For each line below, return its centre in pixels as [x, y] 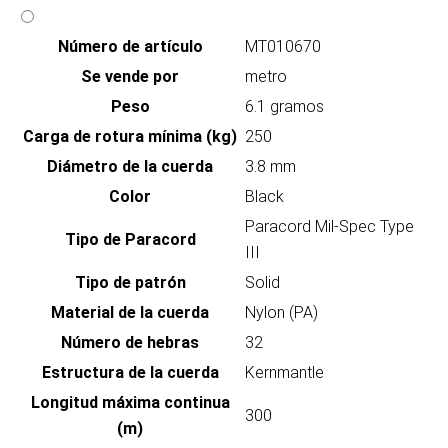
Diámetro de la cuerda [130, 167]
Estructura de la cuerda [130, 373]
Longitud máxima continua [130, 403]
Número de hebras [130, 343]
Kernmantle [284, 373]
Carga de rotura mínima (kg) [130, 137]
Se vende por [130, 77]
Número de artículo [130, 47]
